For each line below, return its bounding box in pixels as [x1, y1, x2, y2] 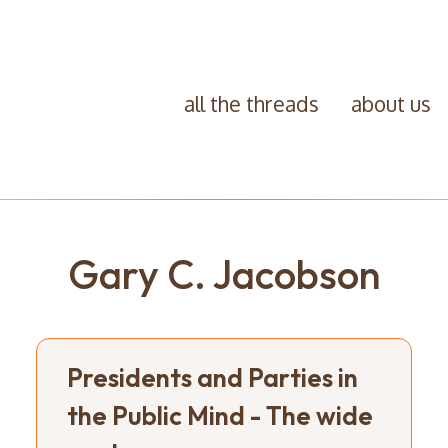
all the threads [183, 90, 319, 117]
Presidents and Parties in [66, 360, 358, 394]
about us [350, 90, 431, 117]
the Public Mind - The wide [66, 398, 373, 432]
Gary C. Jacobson [67, 248, 381, 299]
